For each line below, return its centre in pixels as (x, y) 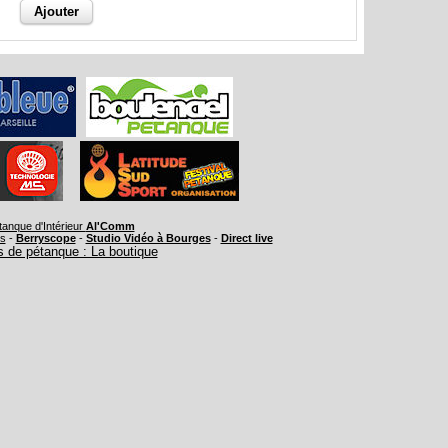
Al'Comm (110, 226)
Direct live (246, 238)
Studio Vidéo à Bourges (148, 238)
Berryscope (45, 238)
